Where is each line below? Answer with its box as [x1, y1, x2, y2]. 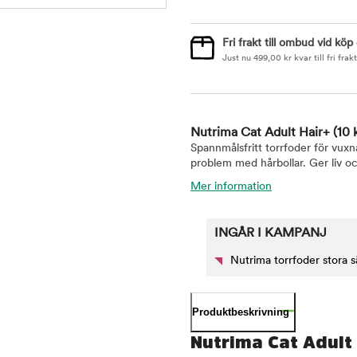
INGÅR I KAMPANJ [214, 227, 327, 240]
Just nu [222, 54, 253, 63]
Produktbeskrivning [192, 306, 289, 318]
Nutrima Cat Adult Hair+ [190, 127, 333, 139]
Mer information [190, 181, 272, 193]
